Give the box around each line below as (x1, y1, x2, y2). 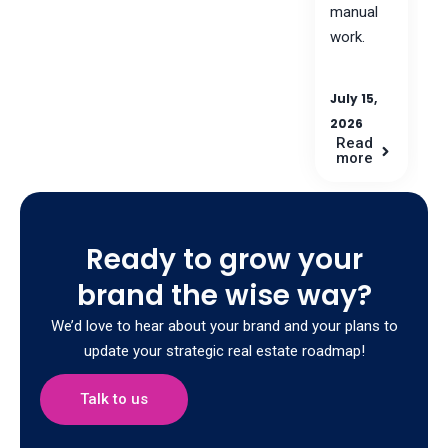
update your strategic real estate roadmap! (83, 341, 365, 360)
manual (330, 3, 379, 21)
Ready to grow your (85, 239, 363, 279)
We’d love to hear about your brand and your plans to (50, 316, 398, 335)
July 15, (330, 90, 378, 107)
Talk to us (80, 389, 148, 408)
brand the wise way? (76, 275, 372, 315)
